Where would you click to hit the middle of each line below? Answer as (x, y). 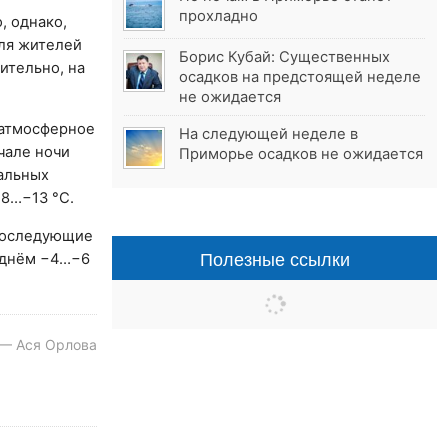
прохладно (219, 16)
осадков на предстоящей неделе (300, 77)
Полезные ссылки (274, 258)
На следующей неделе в (269, 134)
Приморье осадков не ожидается (301, 154)
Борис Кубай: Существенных (285, 57)
